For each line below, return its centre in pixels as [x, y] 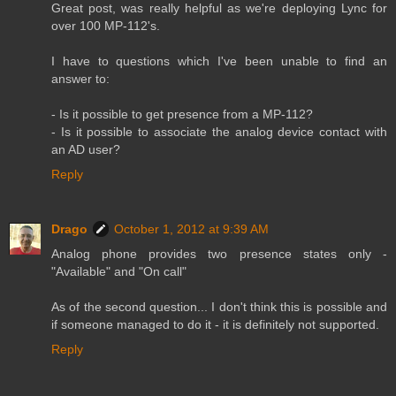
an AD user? [86, 150]
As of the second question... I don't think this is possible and [219, 307]
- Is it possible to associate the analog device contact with [219, 132]
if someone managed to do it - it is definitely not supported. [215, 325]
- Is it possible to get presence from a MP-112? [182, 114]
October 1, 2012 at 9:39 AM [191, 229]
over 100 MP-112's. [106, 26]
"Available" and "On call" [119, 272]
